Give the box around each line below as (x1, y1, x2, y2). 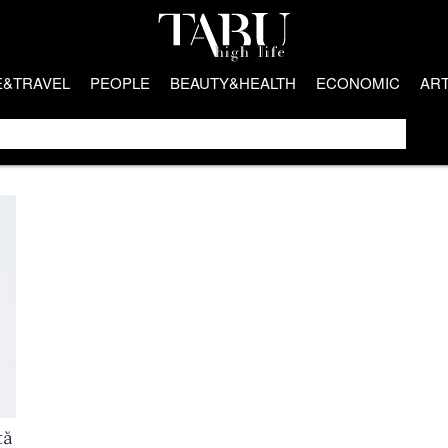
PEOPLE (90, 72, 150, 93)
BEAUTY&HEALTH (170, 72, 296, 93)
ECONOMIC (316, 72, 400, 93)
